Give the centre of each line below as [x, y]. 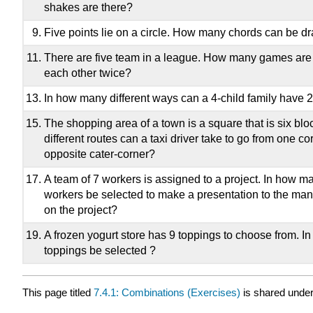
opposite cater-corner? [99, 154]
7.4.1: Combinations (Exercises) [167, 292]
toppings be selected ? [100, 251]
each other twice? [87, 73]
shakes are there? [88, 8]
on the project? [80, 210]
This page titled [58, 292]
